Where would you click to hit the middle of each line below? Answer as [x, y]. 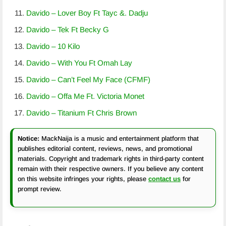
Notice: [29, 138]
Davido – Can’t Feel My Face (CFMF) [88, 79]
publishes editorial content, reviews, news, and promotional [105, 149]
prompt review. [40, 189]
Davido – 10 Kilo [53, 46]
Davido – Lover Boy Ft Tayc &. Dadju [87, 13]
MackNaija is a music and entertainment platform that [119, 138]
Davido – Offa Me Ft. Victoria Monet [85, 96]
